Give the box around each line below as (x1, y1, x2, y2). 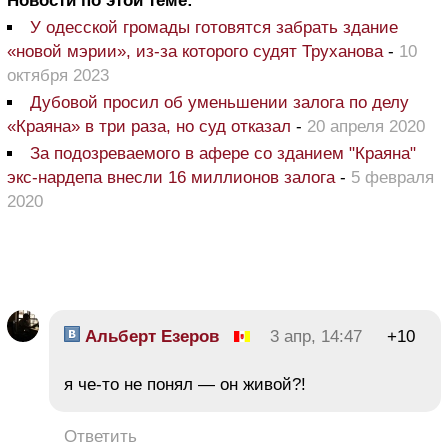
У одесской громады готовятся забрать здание (30, 17, 398, 37)
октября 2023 (7, 65, 109, 85)
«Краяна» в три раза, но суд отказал (7, 116, 291, 136)
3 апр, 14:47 (270, 326, 362, 346)
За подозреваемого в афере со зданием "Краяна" (30, 143, 416, 163)
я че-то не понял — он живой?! (64, 374, 306, 394)
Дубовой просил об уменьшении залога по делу (30, 92, 409, 112)
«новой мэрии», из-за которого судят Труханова (7, 41, 383, 61)
